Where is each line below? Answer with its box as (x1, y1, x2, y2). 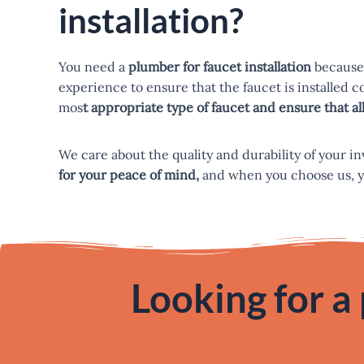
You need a (58, 58, 128, 75)
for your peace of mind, (58, 167, 199, 184)
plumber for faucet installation (128, 58, 311, 75)
